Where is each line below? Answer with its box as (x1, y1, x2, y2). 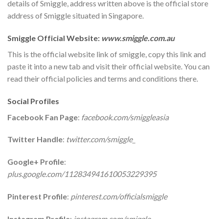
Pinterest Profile (7, 191, 67, 201)
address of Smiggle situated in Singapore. (7, 10, 144, 20)
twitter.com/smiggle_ (66, 134, 135, 144)
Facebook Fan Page (7, 112, 78, 122)
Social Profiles (7, 96, 59, 106)
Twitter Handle (7, 134, 63, 144)
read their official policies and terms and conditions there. (7, 73, 198, 83)
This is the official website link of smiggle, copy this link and (7, 49, 206, 59)
